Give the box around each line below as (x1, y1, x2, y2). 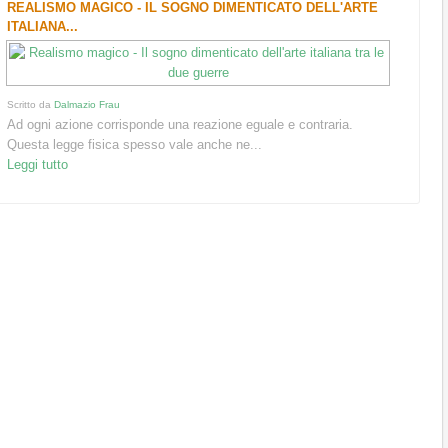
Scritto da (7, 98, 55, 110)
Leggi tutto (7, 156, 69, 172)
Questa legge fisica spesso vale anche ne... (7, 136, 263, 152)
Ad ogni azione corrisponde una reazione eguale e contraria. (7, 116, 354, 132)
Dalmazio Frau (54, 98, 121, 110)
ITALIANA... (7, 18, 79, 34)
